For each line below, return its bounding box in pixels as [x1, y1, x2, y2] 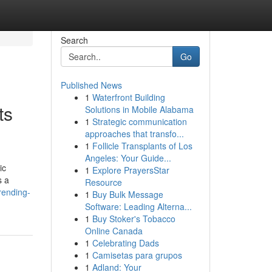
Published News [60, 79, 122, 91]
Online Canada [84, 225, 143, 237]
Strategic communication [92, 115, 187, 127]
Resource [84, 176, 122, 188]
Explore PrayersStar [92, 164, 169, 176]
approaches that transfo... [84, 127, 184, 140]
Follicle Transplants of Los [92, 140, 192, 152]
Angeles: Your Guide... [84, 152, 171, 164]
